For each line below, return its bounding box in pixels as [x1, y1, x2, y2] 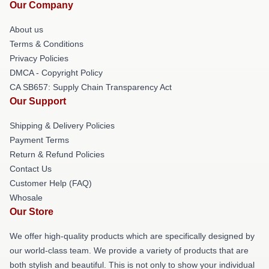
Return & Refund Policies [10, 150, 104, 159]
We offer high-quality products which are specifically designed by [10, 231, 255, 241]
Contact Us [10, 164, 52, 174]
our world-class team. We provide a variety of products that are [10, 246, 249, 255]
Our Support [10, 96, 66, 106]
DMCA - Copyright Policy [10, 68, 103, 77]
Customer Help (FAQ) [10, 178, 92, 188]
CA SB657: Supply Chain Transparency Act [10, 82, 172, 92]
